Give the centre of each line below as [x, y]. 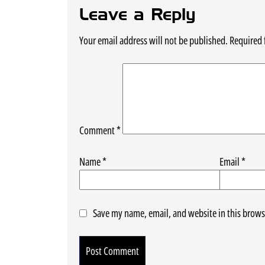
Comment [98, 130]
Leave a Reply [138, 14]
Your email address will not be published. [153, 40]
